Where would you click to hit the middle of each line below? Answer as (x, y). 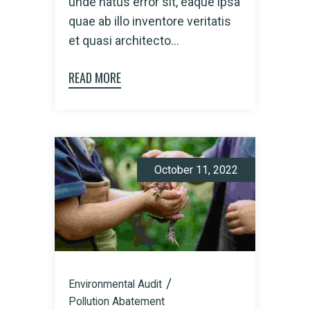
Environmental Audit (115, 284)
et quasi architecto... (124, 41)
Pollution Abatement (117, 302)
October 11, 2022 (196, 170)
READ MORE (95, 78)
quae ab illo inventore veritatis (150, 21)
